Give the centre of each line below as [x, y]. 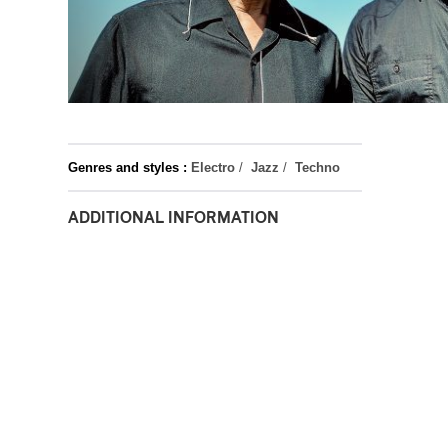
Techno [317, 167]
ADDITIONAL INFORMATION [173, 218]
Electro [213, 167]
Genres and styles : [127, 167]
